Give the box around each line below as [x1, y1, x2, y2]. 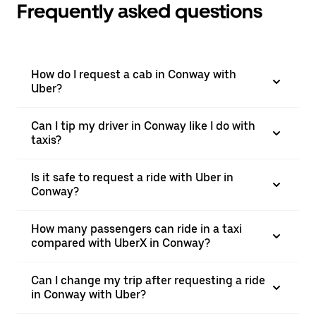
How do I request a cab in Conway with [31, 68, 236, 81]
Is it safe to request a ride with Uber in [31, 171, 233, 184]
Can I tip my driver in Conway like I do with [31, 119, 255, 133]
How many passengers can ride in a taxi [31, 222, 242, 236]
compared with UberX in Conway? [31, 236, 210, 250]
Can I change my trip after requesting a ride [31, 274, 265, 287]
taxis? [31, 133, 61, 147]
